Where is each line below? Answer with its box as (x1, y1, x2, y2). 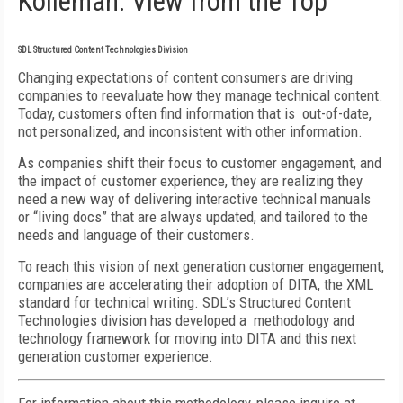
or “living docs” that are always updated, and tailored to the (18, 208, 368, 226)
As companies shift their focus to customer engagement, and (18, 154, 381, 172)
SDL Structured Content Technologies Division (18, 45, 188, 55)
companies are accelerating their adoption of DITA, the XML (18, 275, 373, 293)
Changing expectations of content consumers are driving (18, 68, 353, 86)
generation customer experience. (18, 347, 213, 365)
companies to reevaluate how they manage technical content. (18, 86, 383, 104)
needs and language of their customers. (18, 226, 255, 244)
